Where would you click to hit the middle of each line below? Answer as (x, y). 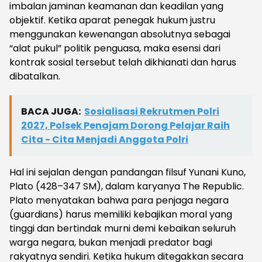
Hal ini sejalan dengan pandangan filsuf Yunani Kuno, (127, 173)
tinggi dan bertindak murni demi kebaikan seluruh (123, 229)
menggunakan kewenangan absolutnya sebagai (120, 35)
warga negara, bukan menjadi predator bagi (111, 243)
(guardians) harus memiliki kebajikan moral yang (121, 215)
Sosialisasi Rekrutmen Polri (152, 112)
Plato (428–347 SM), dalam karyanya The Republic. (127, 187)
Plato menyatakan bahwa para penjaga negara (119, 201)
